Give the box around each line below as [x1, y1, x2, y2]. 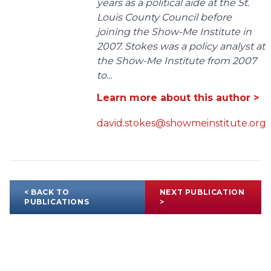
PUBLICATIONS [24, 197, 90, 207]
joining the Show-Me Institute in [97, 26, 252, 38]
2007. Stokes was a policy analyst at [97, 41, 265, 53]
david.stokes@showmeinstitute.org [97, 117, 266, 129]
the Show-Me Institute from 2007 [97, 55, 256, 67]
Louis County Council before [97, 11, 232, 24]
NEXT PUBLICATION [159, 188, 245, 197]
